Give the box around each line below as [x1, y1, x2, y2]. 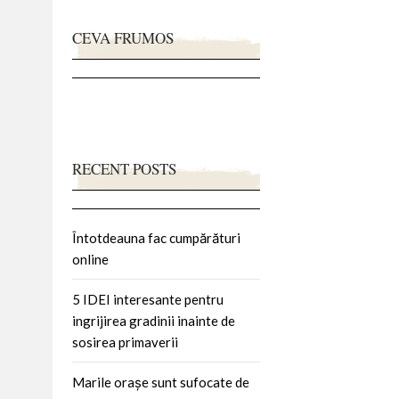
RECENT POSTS [72, 158, 176, 179]
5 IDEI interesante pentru [72, 290, 224, 307]
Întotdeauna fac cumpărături [72, 229, 240, 246]
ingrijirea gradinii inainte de [72, 312, 235, 329]
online [72, 250, 109, 267]
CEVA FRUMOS [72, 27, 174, 48]
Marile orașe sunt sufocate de [72, 373, 249, 390]
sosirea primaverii [72, 333, 178, 350]
